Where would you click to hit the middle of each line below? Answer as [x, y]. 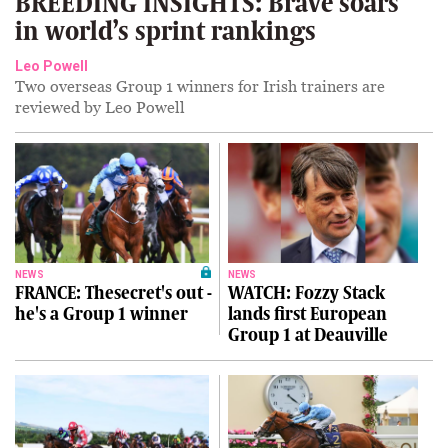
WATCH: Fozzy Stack [306, 292]
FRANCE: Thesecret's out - [113, 292]
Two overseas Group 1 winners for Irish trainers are [200, 85]
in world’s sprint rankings [165, 31]
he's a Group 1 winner [101, 313]
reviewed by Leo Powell [100, 106]
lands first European [307, 313]
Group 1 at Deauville [307, 334]
